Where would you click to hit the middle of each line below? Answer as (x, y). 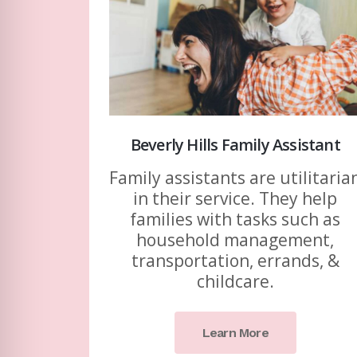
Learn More (235, 333)
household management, (235, 240)
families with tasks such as (235, 220)
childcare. (235, 282)
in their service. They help (235, 199)
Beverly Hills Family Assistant (235, 145)
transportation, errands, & (235, 261)
